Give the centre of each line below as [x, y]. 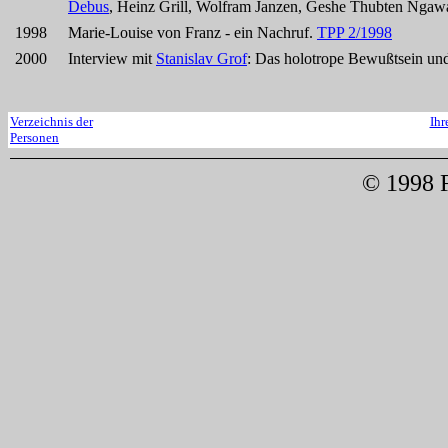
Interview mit [112, 58]
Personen [34, 137]
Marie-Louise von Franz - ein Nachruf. [192, 32]
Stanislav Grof [201, 58]
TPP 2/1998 [354, 32]
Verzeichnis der [51, 121]
